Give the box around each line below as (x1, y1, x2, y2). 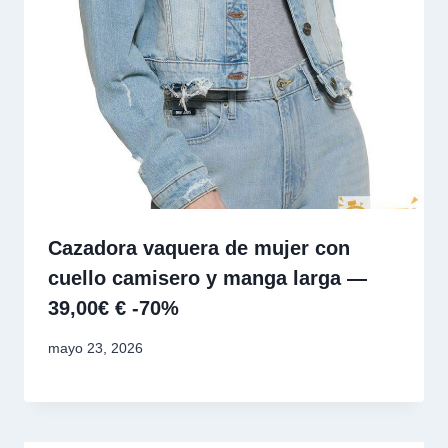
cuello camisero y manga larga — (48, 267, 367, 290)
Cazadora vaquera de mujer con (48, 237, 350, 260)
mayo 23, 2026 (48, 340, 143, 357)
